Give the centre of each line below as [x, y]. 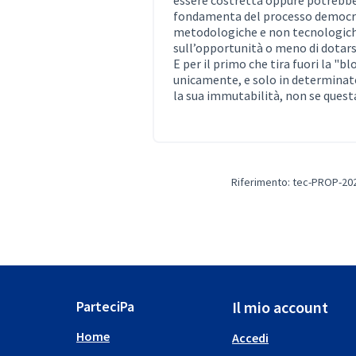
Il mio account [280, 308]
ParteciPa [105, 307]
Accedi [250, 338]
